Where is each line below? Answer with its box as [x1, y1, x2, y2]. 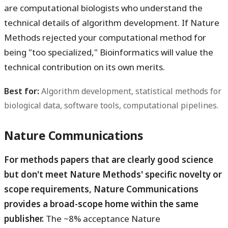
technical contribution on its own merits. [4, 61, 165, 73]
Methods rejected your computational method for [4, 31, 206, 43]
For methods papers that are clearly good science [4, 153, 213, 165]
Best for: [4, 85, 39, 97]
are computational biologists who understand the [4, 2, 203, 14]
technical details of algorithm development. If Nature [4, 16, 219, 28]
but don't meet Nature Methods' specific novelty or [4, 168, 222, 180]
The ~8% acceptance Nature [44, 212, 160, 224]
